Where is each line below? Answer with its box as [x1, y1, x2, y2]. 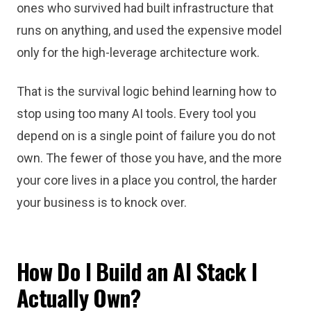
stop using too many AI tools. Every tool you [17, 106, 256, 121]
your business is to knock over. [17, 195, 187, 210]
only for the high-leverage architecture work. [17, 45, 260, 60]
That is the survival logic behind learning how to [17, 84, 276, 99]
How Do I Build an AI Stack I [17, 255, 258, 287]
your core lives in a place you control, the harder [17, 173, 277, 187]
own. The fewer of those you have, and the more [17, 151, 282, 165]
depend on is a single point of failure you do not [17, 128, 276, 143]
